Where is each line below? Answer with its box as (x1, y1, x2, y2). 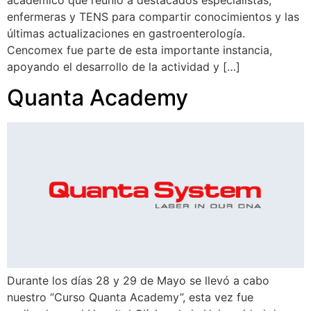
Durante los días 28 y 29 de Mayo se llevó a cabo (7, 274, 269, 288)
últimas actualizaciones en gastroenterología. (7, 26, 245, 40)
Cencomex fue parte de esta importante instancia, (7, 42, 272, 57)
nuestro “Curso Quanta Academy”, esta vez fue (7, 290, 253, 305)
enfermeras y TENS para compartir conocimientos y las (7, 9, 299, 24)
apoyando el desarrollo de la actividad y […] (7, 59, 240, 74)
